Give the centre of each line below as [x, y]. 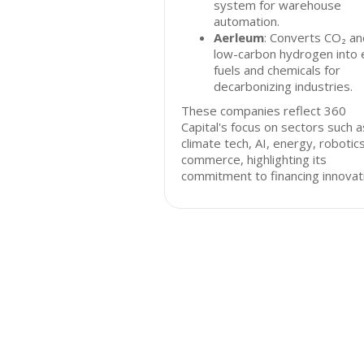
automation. [247, 21]
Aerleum [239, 37]
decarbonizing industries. [283, 86]
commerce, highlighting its [254, 159]
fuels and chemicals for [277, 70]
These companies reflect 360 [264, 110]
